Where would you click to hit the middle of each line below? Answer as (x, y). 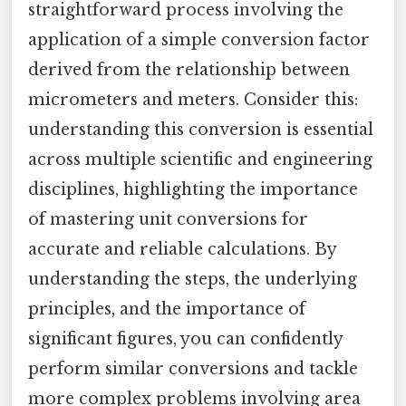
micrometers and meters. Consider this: (193, 99)
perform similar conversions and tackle (193, 368)
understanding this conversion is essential (201, 129)
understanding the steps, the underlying (193, 279)
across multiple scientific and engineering (200, 159)
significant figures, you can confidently (185, 338)
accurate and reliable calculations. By (182, 249)
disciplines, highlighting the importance (193, 189)
